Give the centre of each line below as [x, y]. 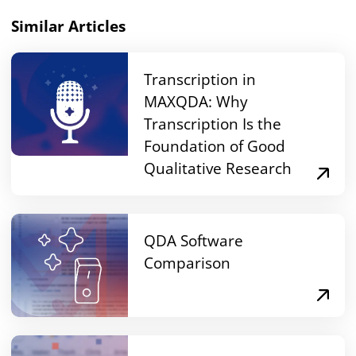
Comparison [188, 263]
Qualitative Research [218, 168]
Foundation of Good [215, 146]
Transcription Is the [213, 124]
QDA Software [194, 241]
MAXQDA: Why [196, 102]
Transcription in [200, 79]
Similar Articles [69, 26]
